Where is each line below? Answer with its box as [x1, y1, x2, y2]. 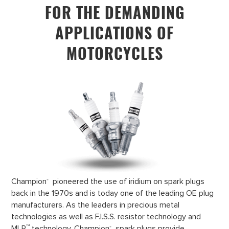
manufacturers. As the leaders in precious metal [11, 200, 180, 211]
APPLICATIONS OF [55, 21, 174, 44]
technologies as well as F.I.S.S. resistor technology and [11, 212, 201, 222]
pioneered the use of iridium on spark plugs [51, 176, 205, 187]
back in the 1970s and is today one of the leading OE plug [11, 188, 214, 199]
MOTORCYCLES [66, 41, 163, 65]
